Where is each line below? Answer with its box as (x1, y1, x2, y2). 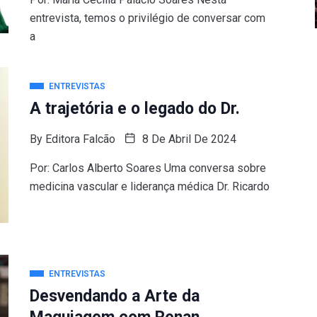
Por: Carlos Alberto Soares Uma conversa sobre (29, 161, 266, 175)
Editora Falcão (45, 132, 115, 146)
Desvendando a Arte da (29, 287, 200, 306)
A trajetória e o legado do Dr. (29, 99, 240, 118)
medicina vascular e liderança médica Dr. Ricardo (29, 180, 270, 193)
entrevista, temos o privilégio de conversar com (29, 11, 265, 25)
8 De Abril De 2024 (139, 132, 236, 146)
